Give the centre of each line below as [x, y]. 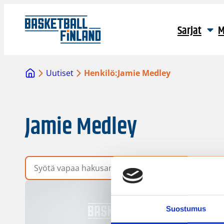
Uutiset [60, 73]
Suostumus [186, 208]
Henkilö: [101, 73]
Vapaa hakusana [56, 161]
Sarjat [189, 31]
